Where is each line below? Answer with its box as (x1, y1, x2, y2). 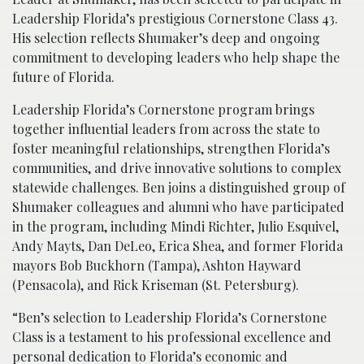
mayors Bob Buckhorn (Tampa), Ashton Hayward (12, 257, 301, 275)
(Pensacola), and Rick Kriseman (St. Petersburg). (12, 276, 299, 294)
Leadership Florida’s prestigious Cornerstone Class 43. (12, 10, 338, 28)
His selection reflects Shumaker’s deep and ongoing (12, 29, 320, 47)
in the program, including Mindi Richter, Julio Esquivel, (12, 218, 339, 236)
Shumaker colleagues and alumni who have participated (12, 198, 344, 216)
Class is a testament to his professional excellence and (12, 328, 331, 346)
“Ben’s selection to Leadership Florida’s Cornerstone (12, 309, 327, 327)
